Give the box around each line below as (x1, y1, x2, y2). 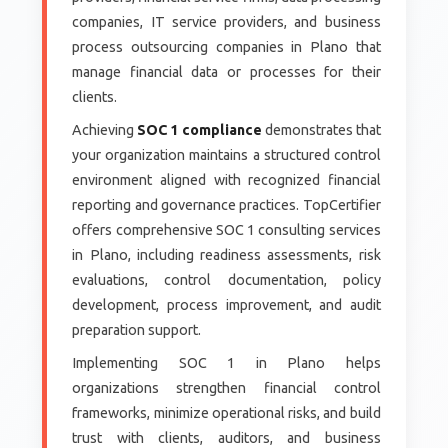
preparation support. (72, 322, 202, 339)
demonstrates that (261, 122, 381, 139)
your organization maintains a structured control (72, 147, 381, 164)
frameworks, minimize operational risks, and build (72, 405, 381, 422)
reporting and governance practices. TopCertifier (72, 197, 381, 214)
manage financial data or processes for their (72, 64, 381, 81)
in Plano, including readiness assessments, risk (72, 247, 381, 264)
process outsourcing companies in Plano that (72, 39, 381, 56)
